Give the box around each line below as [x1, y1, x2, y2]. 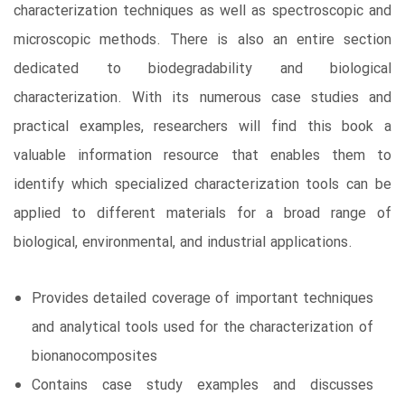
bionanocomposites [32, 344, 157, 368]
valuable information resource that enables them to [14, 144, 391, 167]
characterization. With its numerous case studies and [14, 86, 391, 109]
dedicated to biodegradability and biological [14, 57, 391, 80]
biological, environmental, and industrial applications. [14, 231, 353, 254]
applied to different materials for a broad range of [14, 202, 391, 225]
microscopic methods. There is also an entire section [14, 28, 391, 52]
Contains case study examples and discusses [32, 373, 373, 397]
